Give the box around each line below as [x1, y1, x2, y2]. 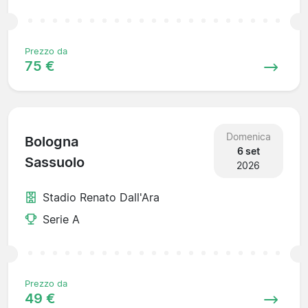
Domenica [225, 130, 271, 142]
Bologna [25, 133, 78, 151]
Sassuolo [25, 154, 85, 171]
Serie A [43, 212, 80, 226]
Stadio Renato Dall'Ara [43, 190, 159, 204]
